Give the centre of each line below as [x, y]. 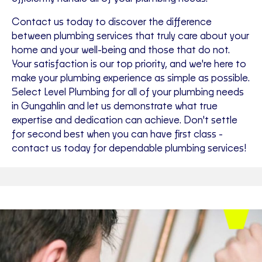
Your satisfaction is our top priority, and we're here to [129, 65]
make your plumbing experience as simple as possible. [131, 79]
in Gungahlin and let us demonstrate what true [115, 107]
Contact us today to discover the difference [112, 23]
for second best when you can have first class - [117, 135]
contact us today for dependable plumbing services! [129, 149]
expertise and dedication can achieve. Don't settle [125, 121]
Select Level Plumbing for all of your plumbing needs [128, 93]
